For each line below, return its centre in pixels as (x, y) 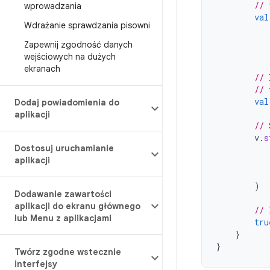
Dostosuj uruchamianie (64, 148)
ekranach (42, 69)
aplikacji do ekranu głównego (77, 206)
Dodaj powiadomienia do (67, 102)
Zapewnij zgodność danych (78, 45)
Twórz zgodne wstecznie (68, 252)
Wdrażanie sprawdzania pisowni (87, 25)
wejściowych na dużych (70, 57)
